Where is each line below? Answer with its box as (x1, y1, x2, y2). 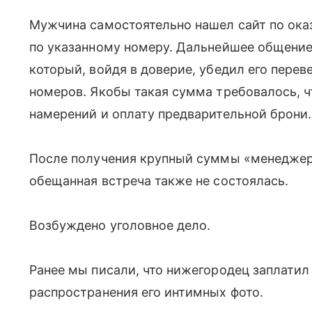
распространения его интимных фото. (29, 285, 263, 299)
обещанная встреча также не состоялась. (29, 173, 289, 188)
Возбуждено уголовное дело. (29, 218, 211, 233)
